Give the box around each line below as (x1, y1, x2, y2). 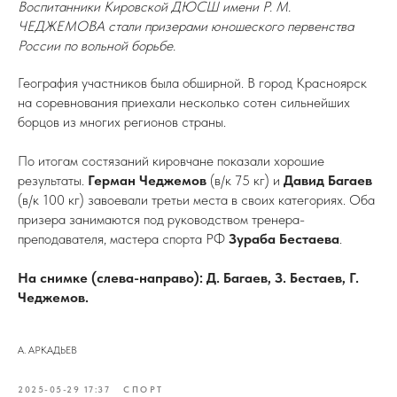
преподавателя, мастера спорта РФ (18, 230, 229, 247)
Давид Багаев (284, 172, 372, 189)
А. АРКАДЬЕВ (18, 344, 77, 356)
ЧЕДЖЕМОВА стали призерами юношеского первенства (18, 18, 354, 35)
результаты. (18, 172, 88, 189)
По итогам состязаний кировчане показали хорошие (18, 152, 324, 169)
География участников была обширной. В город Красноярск (18, 74, 367, 91)
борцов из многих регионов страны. (18, 113, 226, 130)
